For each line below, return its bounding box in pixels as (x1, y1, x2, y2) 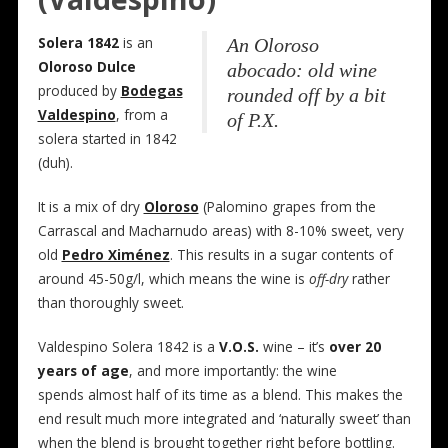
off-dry (308, 270, 348, 288)
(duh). (37, 154, 73, 172)
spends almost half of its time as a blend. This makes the (37, 386, 403, 404)
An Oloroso (227, 34, 320, 56)
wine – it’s (258, 338, 329, 356)
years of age (37, 362, 129, 380)
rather (347, 270, 390, 288)
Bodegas (120, 82, 183, 100)
